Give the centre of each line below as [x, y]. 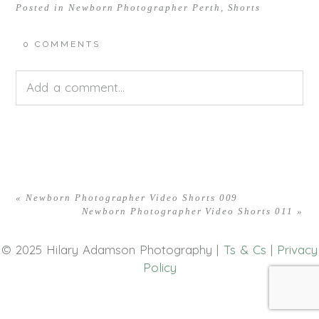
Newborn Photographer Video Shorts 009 [132, 198]
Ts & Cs [245, 249]
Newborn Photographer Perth [144, 8]
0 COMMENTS [62, 45]
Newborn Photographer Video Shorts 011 [187, 211]
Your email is [53, 127]
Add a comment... [75, 88]
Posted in [42, 8]
